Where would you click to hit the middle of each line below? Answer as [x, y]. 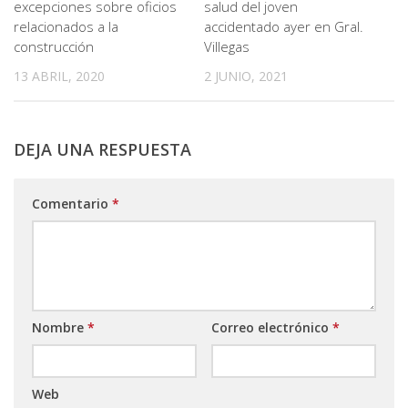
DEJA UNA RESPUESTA [102, 149]
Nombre [60, 327]
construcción [54, 46]
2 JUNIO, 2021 [246, 76]
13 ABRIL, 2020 [59, 76]
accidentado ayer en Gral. [284, 26]
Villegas [227, 46]
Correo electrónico [271, 327]
